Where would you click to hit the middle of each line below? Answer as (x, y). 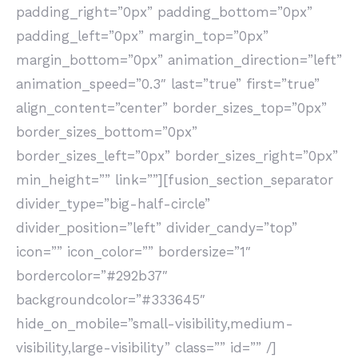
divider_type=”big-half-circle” (113, 204)
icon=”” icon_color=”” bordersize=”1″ (133, 252)
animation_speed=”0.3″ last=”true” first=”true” (168, 84)
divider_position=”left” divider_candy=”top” (157, 228)
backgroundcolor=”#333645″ (111, 300)
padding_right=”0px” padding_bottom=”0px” (164, 12)
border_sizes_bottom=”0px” (107, 132)
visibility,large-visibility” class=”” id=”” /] (146, 348)
